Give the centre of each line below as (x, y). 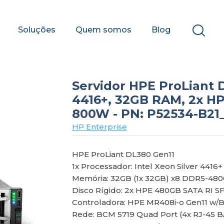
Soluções (36, 29)
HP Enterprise (99, 127)
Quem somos (103, 29)
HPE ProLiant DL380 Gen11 (123, 154)
